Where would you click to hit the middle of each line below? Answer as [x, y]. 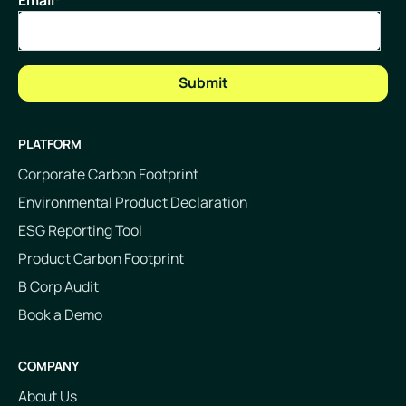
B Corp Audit [58, 286]
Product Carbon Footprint [101, 258]
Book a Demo [60, 314]
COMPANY [48, 366]
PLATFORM [49, 143]
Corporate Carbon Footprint [108, 174]
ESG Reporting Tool [80, 230]
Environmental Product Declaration [132, 202]
